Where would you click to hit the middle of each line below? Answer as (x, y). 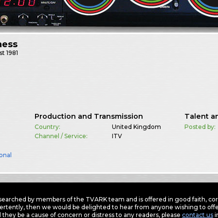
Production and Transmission (89, 117)
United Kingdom (136, 127)
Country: (47, 127)
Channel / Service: (61, 136)
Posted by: (200, 127)
